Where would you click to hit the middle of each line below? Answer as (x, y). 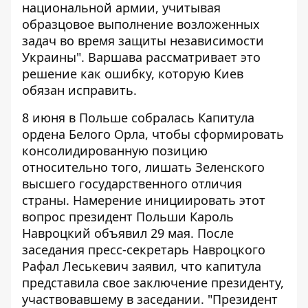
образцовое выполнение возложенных (141, 24)
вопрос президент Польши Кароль (128, 217)
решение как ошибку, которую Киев (133, 74)
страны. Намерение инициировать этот (144, 200)
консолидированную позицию (115, 151)
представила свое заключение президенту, (153, 283)
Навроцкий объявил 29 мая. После (128, 233)
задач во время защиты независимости (143, 41)
